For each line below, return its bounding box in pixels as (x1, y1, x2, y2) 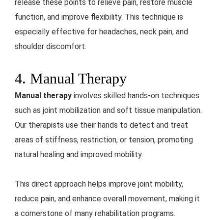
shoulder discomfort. (15, 42, 86, 52)
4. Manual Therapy (15, 70, 127, 87)
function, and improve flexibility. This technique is (15, 12, 183, 22)
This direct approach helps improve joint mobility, (15, 179, 183, 189)
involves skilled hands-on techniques (72, 91, 199, 101)
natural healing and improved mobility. (15, 150, 143, 160)
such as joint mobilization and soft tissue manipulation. (15, 106, 202, 115)
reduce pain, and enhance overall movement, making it (15, 194, 200, 204)
